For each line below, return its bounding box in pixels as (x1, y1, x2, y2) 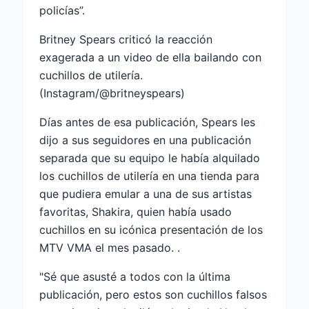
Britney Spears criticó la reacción (39, 32, 212, 47)
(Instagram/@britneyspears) (39, 86, 185, 101)
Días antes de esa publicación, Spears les (39, 115, 255, 130)
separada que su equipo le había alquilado (39, 151, 260, 166)
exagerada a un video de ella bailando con (39, 50, 261, 65)
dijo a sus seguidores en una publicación (39, 133, 251, 148)
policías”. (39, 3, 85, 18)
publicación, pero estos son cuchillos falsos (39, 288, 267, 302)
